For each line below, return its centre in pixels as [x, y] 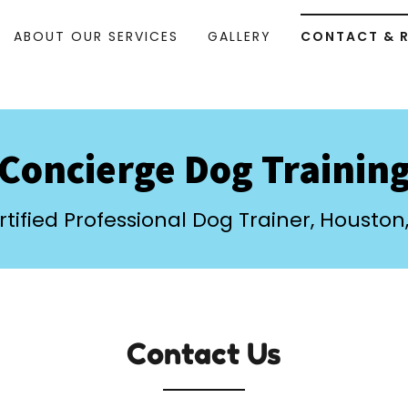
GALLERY [240, 36]
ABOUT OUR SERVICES [96, 36]
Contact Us [204, 354]
